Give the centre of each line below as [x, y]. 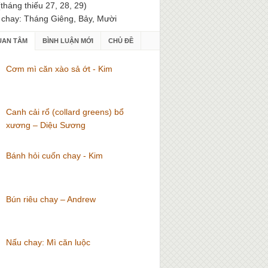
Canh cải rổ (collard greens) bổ [65, 112]
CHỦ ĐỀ [121, 41]
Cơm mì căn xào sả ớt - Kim [60, 68]
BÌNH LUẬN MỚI [68, 41]
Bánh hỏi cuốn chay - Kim [55, 155]
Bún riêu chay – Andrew [51, 199]
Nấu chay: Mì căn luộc [48, 243]
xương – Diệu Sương [46, 125]
